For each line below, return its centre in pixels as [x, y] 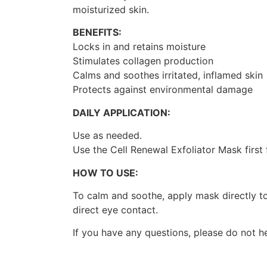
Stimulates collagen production [143, 61]
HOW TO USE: [105, 173]
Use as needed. [107, 136]
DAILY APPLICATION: [122, 112]
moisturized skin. [111, 9]
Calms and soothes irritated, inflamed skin [168, 75]
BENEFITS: [97, 32]
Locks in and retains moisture [139, 47]
